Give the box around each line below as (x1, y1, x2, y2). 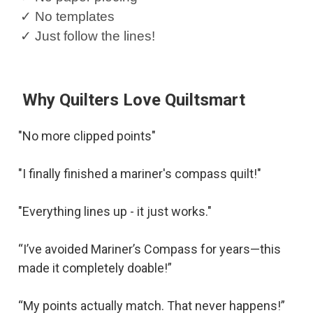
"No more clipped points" (17, 128, 156, 143)
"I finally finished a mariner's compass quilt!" (17, 166, 261, 181)
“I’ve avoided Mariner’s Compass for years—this (17, 241, 281, 256)
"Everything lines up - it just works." (17, 203, 212, 219)
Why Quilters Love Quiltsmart (17, 89, 245, 110)
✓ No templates (20, 8, 115, 24)
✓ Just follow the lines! (20, 28, 155, 43)
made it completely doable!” (17, 260, 172, 275)
